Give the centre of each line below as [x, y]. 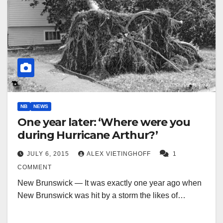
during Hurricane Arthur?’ [88, 135]
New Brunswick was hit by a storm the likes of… [102, 195]
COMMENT [35, 167]
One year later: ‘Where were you [104, 122]
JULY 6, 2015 [49, 154]
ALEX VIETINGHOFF [120, 154]
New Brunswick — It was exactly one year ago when [110, 183]
